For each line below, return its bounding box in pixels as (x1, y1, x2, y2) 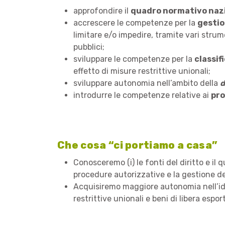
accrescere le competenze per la (73, 18, 197, 28)
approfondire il (73, 6, 131, 16)
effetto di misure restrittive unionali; (73, 66, 210, 76)
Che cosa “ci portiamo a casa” (57, 139, 218, 151)
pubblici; (73, 42, 104, 52)
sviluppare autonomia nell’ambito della (73, 78, 220, 88)
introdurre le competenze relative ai (73, 90, 211, 100)
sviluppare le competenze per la (73, 54, 194, 64)
